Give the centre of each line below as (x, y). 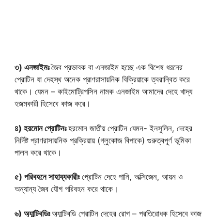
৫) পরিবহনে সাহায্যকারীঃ (47, 177)
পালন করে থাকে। (38, 152)
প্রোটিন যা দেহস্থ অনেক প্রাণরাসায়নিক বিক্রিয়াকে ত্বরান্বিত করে (102, 79)
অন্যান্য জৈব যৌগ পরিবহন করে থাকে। (66, 189)
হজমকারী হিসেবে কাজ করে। (53, 104)
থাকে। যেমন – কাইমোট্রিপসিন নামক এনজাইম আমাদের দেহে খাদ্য (103, 92)
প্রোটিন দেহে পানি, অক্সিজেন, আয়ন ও (131, 177)
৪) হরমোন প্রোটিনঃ (41, 128)
